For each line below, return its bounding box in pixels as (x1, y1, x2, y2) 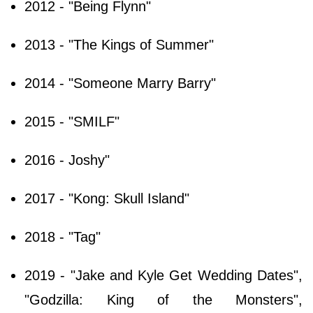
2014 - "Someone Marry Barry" (24, 75, 216, 92)
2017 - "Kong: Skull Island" (24, 191, 189, 207)
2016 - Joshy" (24, 152, 110, 168)
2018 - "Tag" (24, 229, 101, 245)
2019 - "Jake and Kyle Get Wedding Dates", (24, 268, 303, 284)
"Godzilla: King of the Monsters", (24, 292, 303, 308)
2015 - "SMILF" (24, 114, 119, 130)
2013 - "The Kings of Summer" (24, 37, 214, 53)
